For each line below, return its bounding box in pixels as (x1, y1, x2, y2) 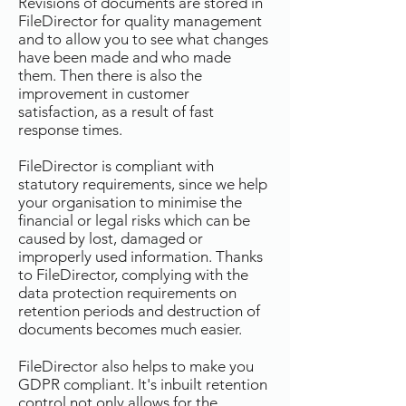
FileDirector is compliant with (18, 157, 214, 175)
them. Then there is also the (18, 66, 202, 84)
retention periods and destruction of (18, 302, 260, 320)
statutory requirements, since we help (18, 175, 267, 193)
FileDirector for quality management (18, 12, 262, 30)
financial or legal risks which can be (18, 211, 250, 229)
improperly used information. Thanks (18, 247, 263, 266)
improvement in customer (18, 84, 189, 102)
